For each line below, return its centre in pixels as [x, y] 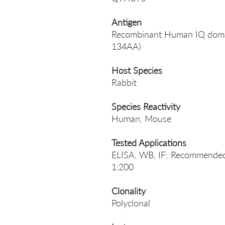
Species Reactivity [146, 106]
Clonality [129, 191]
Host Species [137, 70]
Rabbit [124, 82]
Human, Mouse [141, 119]
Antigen [127, 22]
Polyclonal [131, 203]
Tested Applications [149, 143]
